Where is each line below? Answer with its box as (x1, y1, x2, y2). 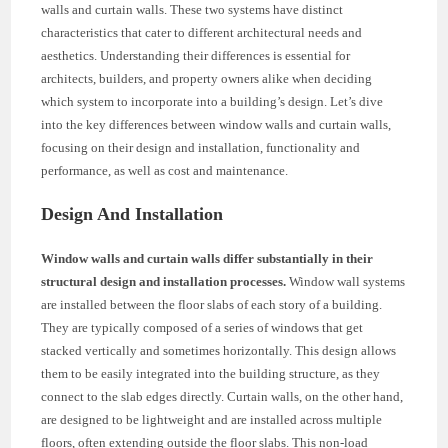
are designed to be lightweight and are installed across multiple (41, 411, 383, 427)
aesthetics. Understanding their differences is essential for (41, 47, 351, 63)
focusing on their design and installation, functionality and (41, 139, 361, 155)
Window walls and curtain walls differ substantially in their (41, 250, 374, 266)
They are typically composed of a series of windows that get (41, 319, 364, 335)
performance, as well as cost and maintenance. (41, 162, 289, 178)
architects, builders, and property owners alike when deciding (41, 70, 373, 86)
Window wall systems (286, 273, 406, 289)
